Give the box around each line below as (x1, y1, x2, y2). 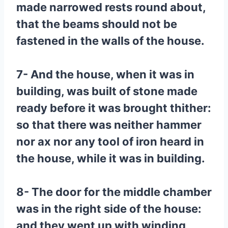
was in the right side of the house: (16, 202, 202, 215)
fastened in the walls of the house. (16, 34, 205, 47)
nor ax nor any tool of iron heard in (16, 135, 204, 148)
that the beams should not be (16, 17, 177, 31)
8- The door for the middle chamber (16, 185, 212, 198)
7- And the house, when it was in (16, 68, 194, 81)
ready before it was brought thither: (16, 101, 211, 115)
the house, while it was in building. (16, 152, 205, 165)
